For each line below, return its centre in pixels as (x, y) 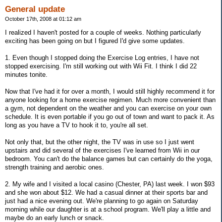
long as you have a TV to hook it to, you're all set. (77, 125)
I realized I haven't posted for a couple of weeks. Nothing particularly (103, 32)
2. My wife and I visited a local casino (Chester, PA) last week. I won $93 (110, 184)
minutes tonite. (26, 74)
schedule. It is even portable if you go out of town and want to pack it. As (110, 116)
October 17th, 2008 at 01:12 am (43, 19)
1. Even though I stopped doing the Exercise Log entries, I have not (102, 57)
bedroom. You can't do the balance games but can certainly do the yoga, (109, 159)
